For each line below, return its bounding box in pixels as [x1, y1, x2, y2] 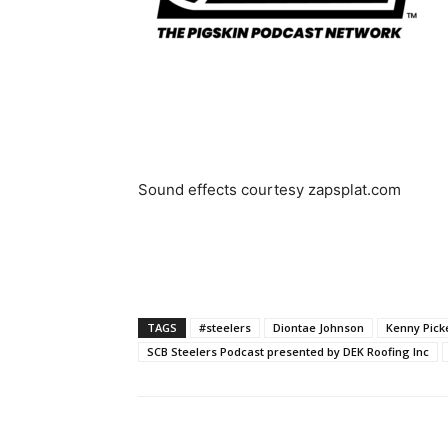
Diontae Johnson [273, 319, 364, 335]
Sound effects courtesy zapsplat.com [138, 179, 401, 199]
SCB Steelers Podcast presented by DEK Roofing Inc [147, 343, 429, 359]
